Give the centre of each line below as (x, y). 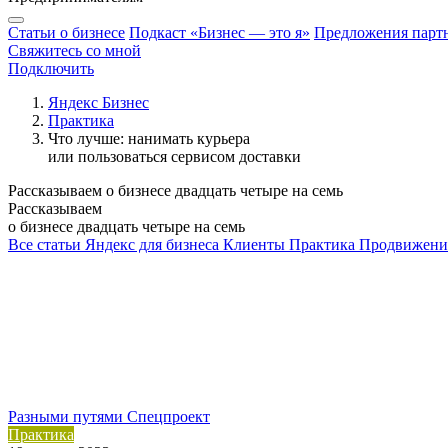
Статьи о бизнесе (66, 32)
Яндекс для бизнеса (152, 244)
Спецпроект (168, 416)
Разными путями (65, 416)
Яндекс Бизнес (98, 102)
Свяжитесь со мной (74, 50)
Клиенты (254, 244)
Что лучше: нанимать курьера (149, 138)
